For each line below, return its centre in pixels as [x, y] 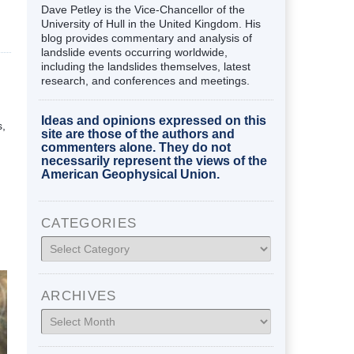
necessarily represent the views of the [154, 160]
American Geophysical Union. [130, 174]
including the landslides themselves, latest [146, 66]
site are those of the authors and [138, 134]
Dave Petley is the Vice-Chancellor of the [143, 9]
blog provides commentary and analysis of [147, 38]
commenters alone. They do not [136, 147]
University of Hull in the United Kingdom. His [151, 23]
